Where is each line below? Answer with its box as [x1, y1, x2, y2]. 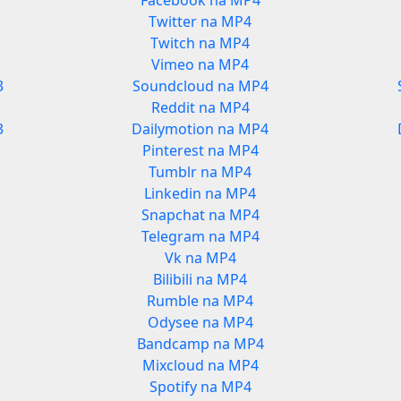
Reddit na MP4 [150, 98, 250, 118]
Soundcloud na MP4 [132, 76, 269, 97]
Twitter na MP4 [149, 12, 252, 32]
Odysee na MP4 [147, 312, 253, 333]
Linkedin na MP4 [144, 183, 257, 204]
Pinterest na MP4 [141, 141, 259, 161]
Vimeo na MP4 [151, 55, 250, 75]
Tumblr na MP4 [149, 162, 252, 183]
